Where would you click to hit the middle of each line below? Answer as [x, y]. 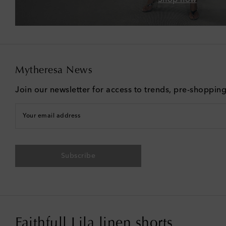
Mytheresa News [54, 70]
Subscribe [78, 156]
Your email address [51, 116]
